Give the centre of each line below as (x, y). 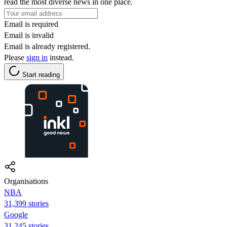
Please (15, 57)
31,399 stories (26, 203)
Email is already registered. (47, 46)
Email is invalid (29, 35)
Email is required (31, 24)
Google (16, 214)
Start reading (41, 74)
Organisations (26, 181)
